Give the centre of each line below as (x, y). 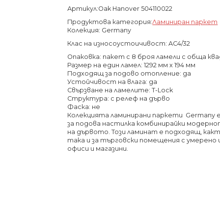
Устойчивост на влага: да (112, 82)
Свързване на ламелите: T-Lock (120, 90)
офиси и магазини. (98, 148)
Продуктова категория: (110, 22)
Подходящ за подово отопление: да (129, 73)
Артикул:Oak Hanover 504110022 (120, 8)
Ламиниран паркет (185, 22)
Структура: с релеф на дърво (119, 98)
